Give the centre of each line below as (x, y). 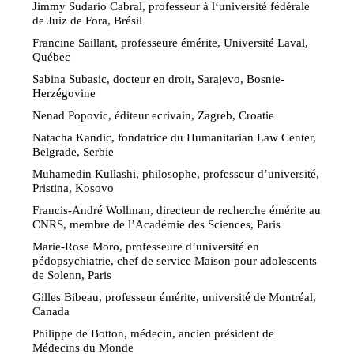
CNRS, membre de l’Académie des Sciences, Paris (157, 224)
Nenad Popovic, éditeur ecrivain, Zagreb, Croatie (154, 115)
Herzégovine (64, 92)
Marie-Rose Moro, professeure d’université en (146, 246)
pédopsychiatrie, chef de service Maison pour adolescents (175, 260)
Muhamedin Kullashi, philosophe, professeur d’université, (176, 173)
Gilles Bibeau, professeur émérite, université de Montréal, (175, 296)
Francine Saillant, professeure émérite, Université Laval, (171, 42)
